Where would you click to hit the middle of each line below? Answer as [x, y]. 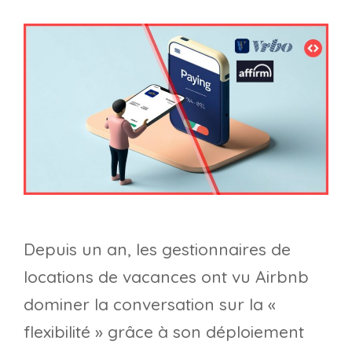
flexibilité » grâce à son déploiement [164, 331]
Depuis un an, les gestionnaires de [157, 249]
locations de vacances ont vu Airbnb [166, 276]
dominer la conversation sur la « [150, 304]
